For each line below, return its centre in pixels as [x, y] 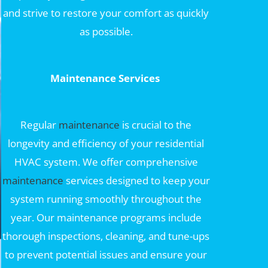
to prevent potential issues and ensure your [106, 254]
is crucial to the [156, 124]
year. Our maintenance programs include [106, 217]
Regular [39, 124]
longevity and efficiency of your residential [106, 143]
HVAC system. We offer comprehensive [106, 162]
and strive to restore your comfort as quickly [106, 13]
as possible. [106, 32]
